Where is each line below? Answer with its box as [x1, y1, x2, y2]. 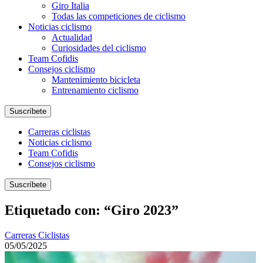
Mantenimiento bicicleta [52, 75, 140, 85]
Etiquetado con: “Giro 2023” [5, 202, 178, 218]
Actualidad [52, 32, 92, 42]
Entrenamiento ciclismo [52, 85, 139, 95]
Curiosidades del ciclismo [52, 43, 146, 53]
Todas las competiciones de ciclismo [52, 11, 186, 21]
